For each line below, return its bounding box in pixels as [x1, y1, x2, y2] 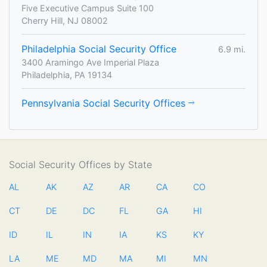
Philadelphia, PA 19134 [21, 70, 112, 80]
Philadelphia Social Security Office [21, 43, 176, 55]
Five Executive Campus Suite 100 [21, 3, 154, 13]
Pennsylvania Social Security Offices [21, 97, 188, 109]
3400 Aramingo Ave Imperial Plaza [21, 57, 159, 67]
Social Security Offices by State [9, 159, 152, 170]
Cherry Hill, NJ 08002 [21, 15, 108, 26]
